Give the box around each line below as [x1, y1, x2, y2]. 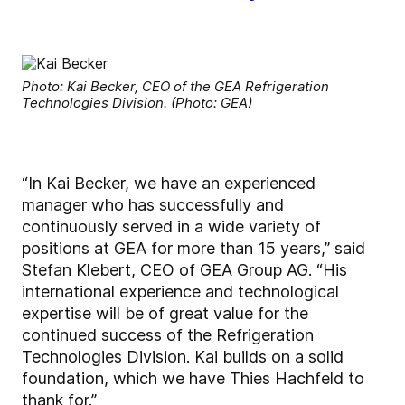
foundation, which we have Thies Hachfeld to [22, 369, 364, 389]
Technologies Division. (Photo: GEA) [22, 94, 252, 112]
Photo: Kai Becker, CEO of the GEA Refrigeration [22, 78, 329, 96]
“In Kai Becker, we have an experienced [22, 174, 316, 193]
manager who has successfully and [22, 195, 284, 215]
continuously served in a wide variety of [22, 217, 321, 237]
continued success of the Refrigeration [22, 325, 314, 345]
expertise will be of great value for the [22, 304, 308, 324]
